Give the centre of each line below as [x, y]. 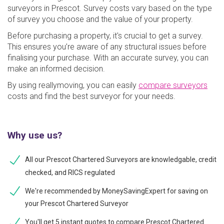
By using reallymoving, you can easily [73, 85]
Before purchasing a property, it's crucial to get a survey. [105, 35]
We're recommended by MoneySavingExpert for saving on [116, 191]
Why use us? [35, 135]
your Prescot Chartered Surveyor [77, 204]
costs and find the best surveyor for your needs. [92, 96]
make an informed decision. [58, 68]
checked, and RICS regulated [70, 172]
